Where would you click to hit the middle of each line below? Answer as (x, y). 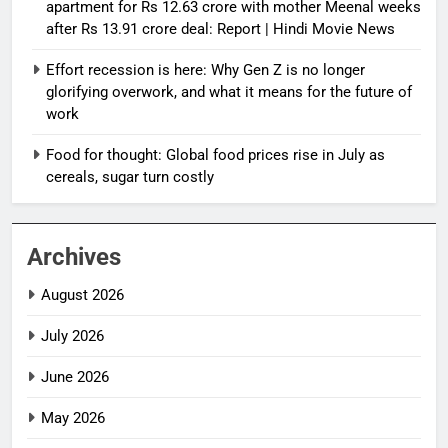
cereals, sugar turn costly (130, 176)
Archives (74, 256)
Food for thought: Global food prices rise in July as (215, 154)
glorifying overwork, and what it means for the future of (229, 91)
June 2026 (75, 376)
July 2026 (72, 335)
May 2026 (73, 417)
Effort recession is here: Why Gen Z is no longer (205, 69)
